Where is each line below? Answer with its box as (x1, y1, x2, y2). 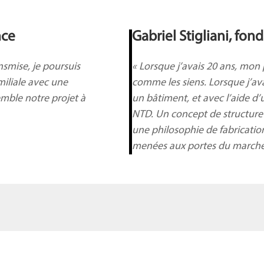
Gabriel (132, 29, 179, 44)
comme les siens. (132, 77, 209, 88)
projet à (51, 93, 86, 104)
